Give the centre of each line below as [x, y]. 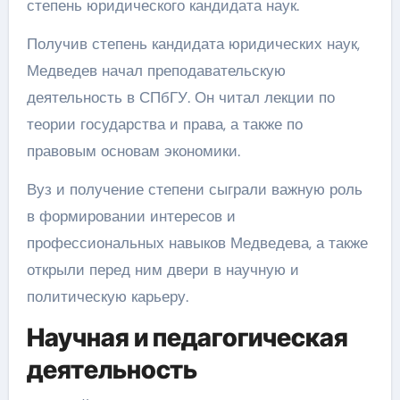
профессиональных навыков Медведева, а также [197, 243]
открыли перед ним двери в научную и [162, 270]
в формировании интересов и [131, 216]
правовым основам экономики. [133, 151]
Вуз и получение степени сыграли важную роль [194, 189]
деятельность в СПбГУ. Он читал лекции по [180, 97]
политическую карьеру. [107, 296]
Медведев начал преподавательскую [156, 71]
